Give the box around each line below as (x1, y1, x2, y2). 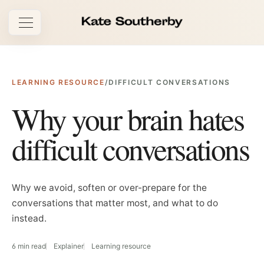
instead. (12, 213, 47, 224)
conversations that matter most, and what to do (12, 197, 218, 209)
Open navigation (24, 23, 98, 35)
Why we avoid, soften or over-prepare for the (12, 182, 207, 193)
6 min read (12, 242, 46, 250)
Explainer (54, 242, 84, 250)
